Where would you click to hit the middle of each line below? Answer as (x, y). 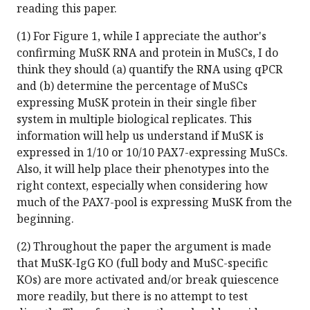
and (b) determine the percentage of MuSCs (132, 86)
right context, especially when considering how (142, 186)
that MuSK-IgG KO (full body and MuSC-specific (142, 263)
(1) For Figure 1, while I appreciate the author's (142, 36)
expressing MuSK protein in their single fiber (137, 103)
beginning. (45, 219)
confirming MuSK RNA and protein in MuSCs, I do (147, 53)
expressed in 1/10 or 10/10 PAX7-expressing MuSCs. (152, 153)
